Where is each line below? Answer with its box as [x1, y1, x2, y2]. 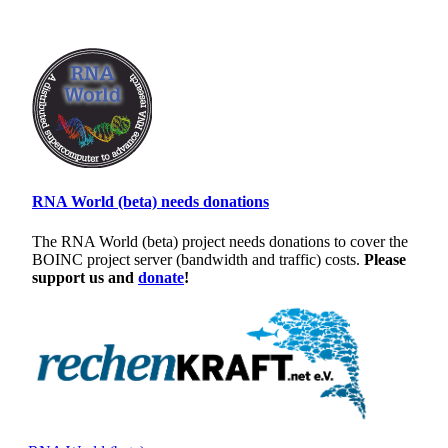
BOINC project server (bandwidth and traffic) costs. [32, 250, 364, 268]
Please [364, 250, 406, 268]
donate [138, 268, 184, 286]
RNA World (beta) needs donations [32, 193, 269, 211]
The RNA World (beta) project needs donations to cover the [32, 232, 408, 250]
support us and [32, 268, 138, 286]
